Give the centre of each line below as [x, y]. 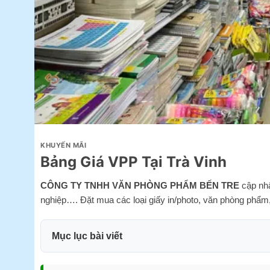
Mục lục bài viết [87, 236]
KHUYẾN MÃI [64, 146]
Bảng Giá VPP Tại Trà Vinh [133, 162]
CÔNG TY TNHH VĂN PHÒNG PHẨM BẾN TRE [140, 185]
